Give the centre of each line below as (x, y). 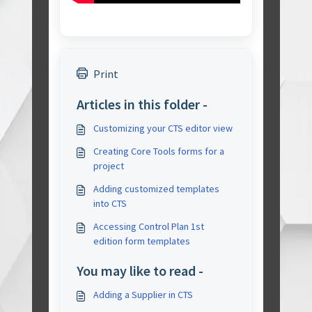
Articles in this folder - (142, 104)
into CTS (110, 203)
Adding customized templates (157, 189)
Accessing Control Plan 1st (149, 226)
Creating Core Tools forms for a (159, 151)
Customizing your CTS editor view (163, 128)
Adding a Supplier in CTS (143, 295)
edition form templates (142, 241)
